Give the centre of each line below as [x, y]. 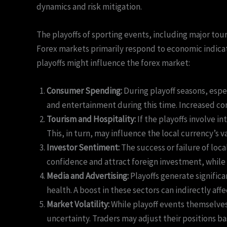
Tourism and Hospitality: [91, 119]
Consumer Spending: [84, 91]
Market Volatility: [78, 204]
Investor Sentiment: [83, 148]
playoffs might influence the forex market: [113, 63]
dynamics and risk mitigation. [89, 7]
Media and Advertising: [88, 176]
